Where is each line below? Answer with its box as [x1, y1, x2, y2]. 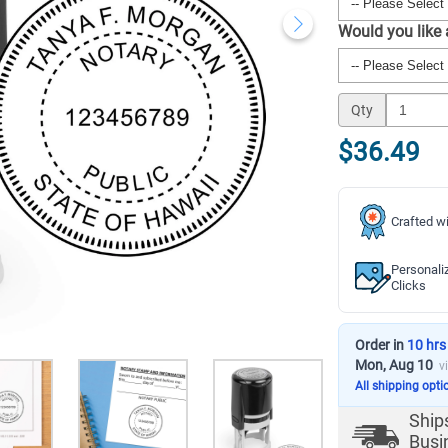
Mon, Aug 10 [355, 357, 433, 373]
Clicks [391, 278, 426, 293]
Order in [355, 337, 407, 353]
